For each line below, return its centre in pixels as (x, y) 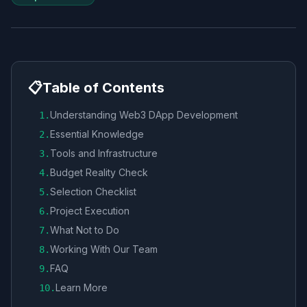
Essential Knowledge (97, 134)
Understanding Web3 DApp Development (144, 115)
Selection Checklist (93, 192)
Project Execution (90, 211)
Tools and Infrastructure (104, 153)
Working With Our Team (104, 249)
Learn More (82, 287)
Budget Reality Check (99, 172)
